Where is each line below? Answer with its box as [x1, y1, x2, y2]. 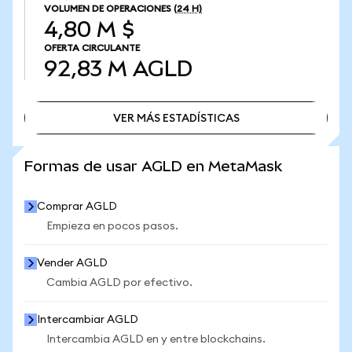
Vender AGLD [37, 258, 108, 269]
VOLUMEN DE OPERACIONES [44, 4, 171, 13]
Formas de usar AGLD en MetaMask [24, 158, 282, 174]
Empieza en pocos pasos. [46, 221, 178, 232]
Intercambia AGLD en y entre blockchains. [46, 334, 266, 345]
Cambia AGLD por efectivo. [46, 277, 192, 288]
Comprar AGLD [37, 201, 117, 212]
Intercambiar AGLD [37, 314, 138, 325]
